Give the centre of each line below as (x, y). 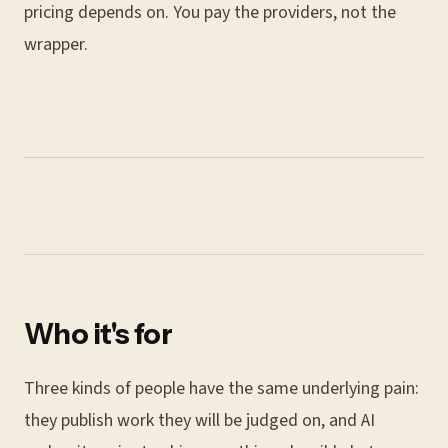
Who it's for (98, 334)
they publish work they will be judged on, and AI (199, 420)
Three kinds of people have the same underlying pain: (221, 388)
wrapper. (56, 44)
